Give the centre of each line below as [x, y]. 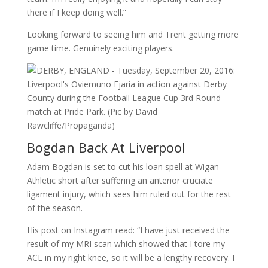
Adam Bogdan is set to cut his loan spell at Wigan [123, 167]
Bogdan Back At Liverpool [106, 147]
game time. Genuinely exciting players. [100, 48]
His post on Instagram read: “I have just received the [128, 230]
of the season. [54, 208]
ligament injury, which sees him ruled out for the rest [129, 194]
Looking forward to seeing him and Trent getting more [133, 34]
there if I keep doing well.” [76, 12]
